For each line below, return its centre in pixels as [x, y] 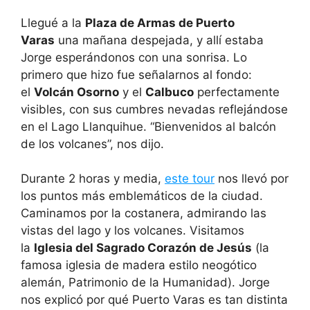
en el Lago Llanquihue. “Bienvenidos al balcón [148, 126]
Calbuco [170, 92]
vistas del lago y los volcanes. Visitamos [133, 231]
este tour [190, 179]
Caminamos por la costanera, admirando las [144, 213]
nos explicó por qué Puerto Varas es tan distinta [154, 300]
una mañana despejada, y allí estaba [159, 40]
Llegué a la [53, 22]
